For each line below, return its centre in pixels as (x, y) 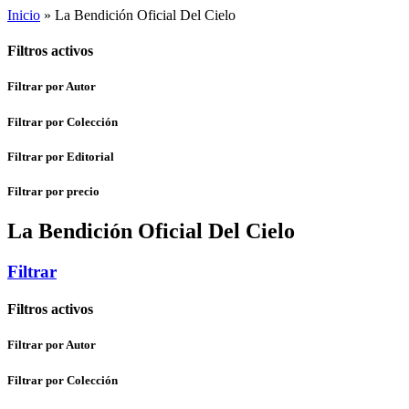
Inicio (24, 15)
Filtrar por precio (53, 191)
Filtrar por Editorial (61, 156)
